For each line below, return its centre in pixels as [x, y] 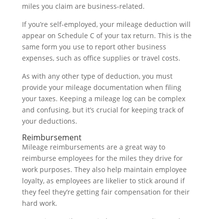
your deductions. [49, 121]
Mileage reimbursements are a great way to [93, 147]
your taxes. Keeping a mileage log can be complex [103, 98]
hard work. [39, 203]
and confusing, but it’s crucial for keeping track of [103, 109]
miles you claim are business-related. [83, 6]
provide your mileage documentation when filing [101, 87]
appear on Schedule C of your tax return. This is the [107, 35]
